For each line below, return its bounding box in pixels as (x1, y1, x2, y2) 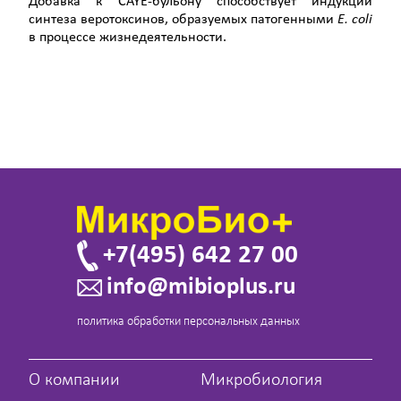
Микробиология (200, 371, 322, 390)
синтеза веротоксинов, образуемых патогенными (29, 12, 337, 27)
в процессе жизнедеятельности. (29, 30, 226, 45)
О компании (29, 371, 120, 390)
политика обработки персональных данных (77, 315, 300, 329)
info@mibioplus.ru (107, 276, 295, 301)
